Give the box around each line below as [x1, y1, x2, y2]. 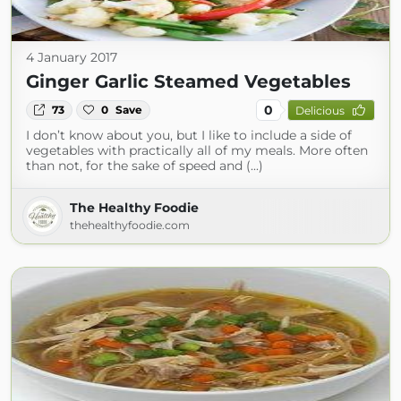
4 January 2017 [26, 49, 117, 65]
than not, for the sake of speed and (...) [26, 158, 263, 174]
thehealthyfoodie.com [70, 218, 190, 232]
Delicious [294, 103, 345, 117]
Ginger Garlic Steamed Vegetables [26, 71, 351, 92]
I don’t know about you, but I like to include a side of [26, 127, 352, 143]
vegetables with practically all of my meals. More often [26, 142, 368, 158]
